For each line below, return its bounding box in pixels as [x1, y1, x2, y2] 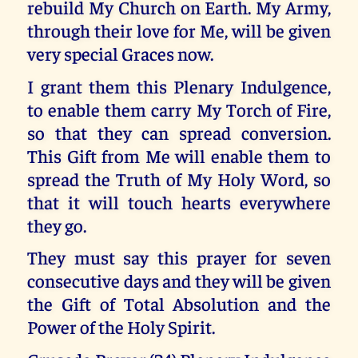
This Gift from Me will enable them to [27, 143, 331, 167]
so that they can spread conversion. [27, 120, 331, 144]
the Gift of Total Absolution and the [27, 292, 331, 316]
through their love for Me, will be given [27, 18, 331, 42]
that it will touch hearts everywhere [27, 189, 331, 213]
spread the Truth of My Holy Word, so [27, 166, 331, 190]
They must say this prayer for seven [27, 245, 331, 269]
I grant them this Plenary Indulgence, [27, 74, 331, 97]
